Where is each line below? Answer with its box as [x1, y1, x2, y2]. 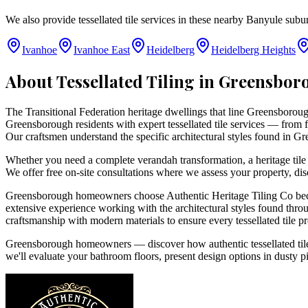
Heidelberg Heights [211, 44, 296, 56]
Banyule [246, 14, 283, 26]
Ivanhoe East [74, 44, 130, 56]
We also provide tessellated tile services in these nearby [5, 14, 246, 26]
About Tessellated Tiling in [5, 70, 219, 93]
